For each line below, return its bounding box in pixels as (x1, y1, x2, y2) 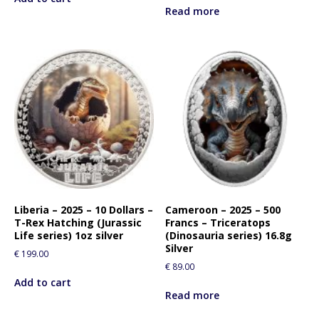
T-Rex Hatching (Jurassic (14, 215, 142, 229)
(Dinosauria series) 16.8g (165, 228, 293, 242)
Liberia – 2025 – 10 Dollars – (14, 202, 153, 216)
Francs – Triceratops (165, 215, 271, 229)
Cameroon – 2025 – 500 (165, 202, 281, 216)
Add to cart (14, 275, 71, 289)
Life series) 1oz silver (14, 228, 123, 242)
